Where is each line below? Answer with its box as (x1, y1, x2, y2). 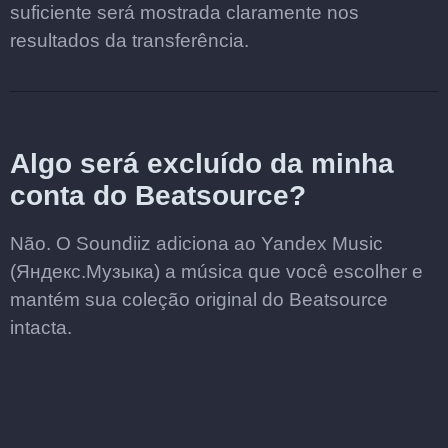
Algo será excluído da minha (10, 148, 394, 179)
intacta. (10, 317, 72, 338)
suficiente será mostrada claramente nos (10, 2, 359, 23)
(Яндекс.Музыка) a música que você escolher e (10, 261, 423, 282)
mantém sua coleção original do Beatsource (10, 289, 388, 310)
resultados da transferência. (10, 30, 249, 51)
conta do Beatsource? (10, 180, 306, 211)
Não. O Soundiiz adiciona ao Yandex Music (10, 233, 383, 254)
